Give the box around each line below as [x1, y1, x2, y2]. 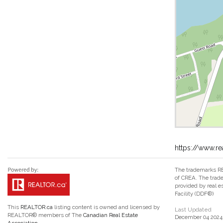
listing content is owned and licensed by [53, 203, 160, 211]
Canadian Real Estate [83, 211, 138, 219]
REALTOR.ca [20, 203, 53, 211]
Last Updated [175, 206, 212, 213]
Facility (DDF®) [175, 190, 214, 197]
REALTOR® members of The [7, 211, 83, 219]
